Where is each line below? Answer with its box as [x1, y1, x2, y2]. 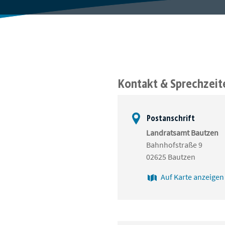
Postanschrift [145, 114, 195, 124]
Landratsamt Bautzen [146, 128, 218, 138]
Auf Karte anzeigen [161, 172, 224, 182]
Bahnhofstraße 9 [146, 140, 202, 150]
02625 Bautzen [146, 152, 195, 162]
